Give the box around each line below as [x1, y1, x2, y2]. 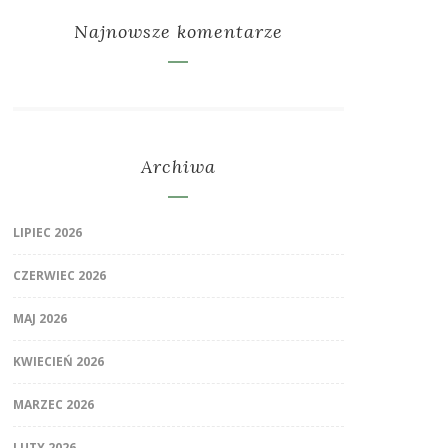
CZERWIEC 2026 [12, 267, 106, 285]
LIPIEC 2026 [12, 224, 82, 242]
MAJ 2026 [12, 310, 67, 328]
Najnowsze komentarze [73, 20, 283, 44]
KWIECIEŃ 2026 [12, 353, 104, 371]
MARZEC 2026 [12, 396, 94, 414]
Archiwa [140, 155, 216, 179]
